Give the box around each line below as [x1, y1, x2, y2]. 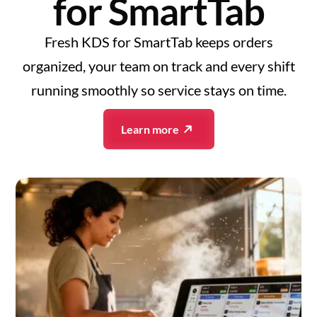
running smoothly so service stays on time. [30, 81, 287, 98]
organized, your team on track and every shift [22, 57, 295, 74]
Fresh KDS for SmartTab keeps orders [44, 33, 273, 50]
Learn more [120, 122, 179, 136]
